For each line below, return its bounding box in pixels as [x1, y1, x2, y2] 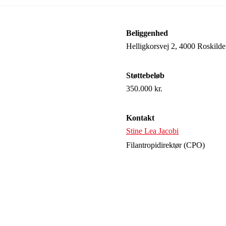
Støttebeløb [126, 71, 164, 80]
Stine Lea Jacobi [126, 127, 179, 135]
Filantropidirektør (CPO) [126, 141, 205, 149]
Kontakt [126, 114, 154, 122]
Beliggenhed [126, 29, 168, 37]
